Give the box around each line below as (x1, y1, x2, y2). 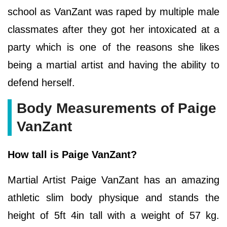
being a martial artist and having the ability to (8, 59, 219, 70)
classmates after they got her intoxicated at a (8, 23, 219, 35)
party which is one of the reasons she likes (8, 41, 219, 53)
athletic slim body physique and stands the (8, 192, 219, 203)
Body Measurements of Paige (17, 100, 216, 116)
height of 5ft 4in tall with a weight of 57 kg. (8, 209, 219, 221)
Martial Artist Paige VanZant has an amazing (8, 174, 219, 185)
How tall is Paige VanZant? (8, 148, 137, 160)
